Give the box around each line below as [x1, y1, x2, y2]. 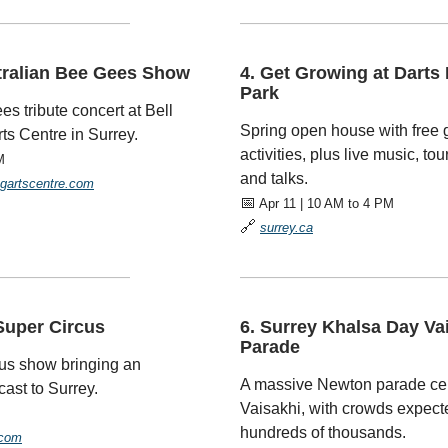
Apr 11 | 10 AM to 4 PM [256, 196, 394, 211]
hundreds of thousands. [240, 424, 406, 441]
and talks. [240, 170, 308, 187]
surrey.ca [260, 220, 313, 235]
